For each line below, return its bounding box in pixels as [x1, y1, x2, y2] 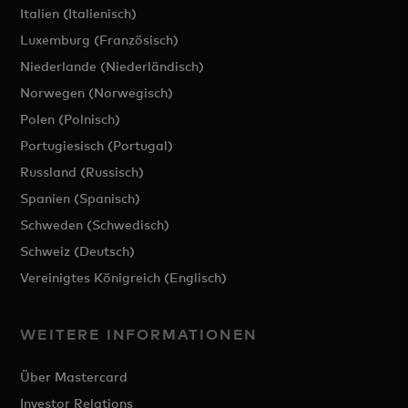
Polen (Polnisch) [20, 111, 121, 127]
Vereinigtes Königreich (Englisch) [20, 270, 228, 286]
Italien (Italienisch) [20, 5, 138, 22]
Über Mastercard [20, 369, 128, 385]
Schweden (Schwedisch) [20, 217, 170, 233]
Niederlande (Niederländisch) [20, 58, 205, 75]
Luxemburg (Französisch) [20, 32, 179, 48]
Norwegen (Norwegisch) [20, 85, 174, 101]
